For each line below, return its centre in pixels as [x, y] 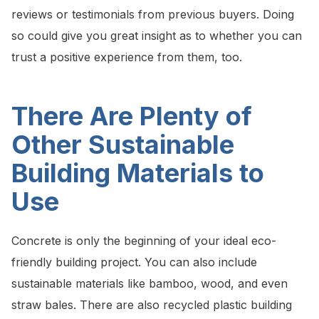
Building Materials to [138, 173]
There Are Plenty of [132, 116]
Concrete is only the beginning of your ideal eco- [144, 241]
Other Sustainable [123, 145]
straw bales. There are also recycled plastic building [152, 305]
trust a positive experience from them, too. [127, 57]
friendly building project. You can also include [134, 262]
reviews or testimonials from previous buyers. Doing [153, 15]
